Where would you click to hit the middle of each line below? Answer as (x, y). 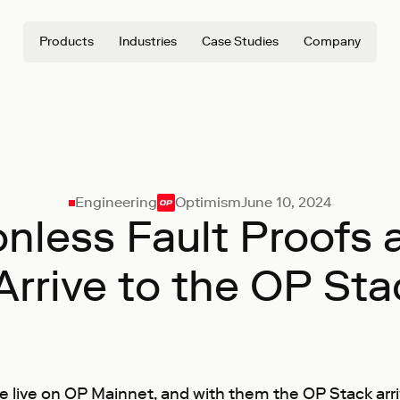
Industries (148, 42)
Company (332, 42)
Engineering (116, 202)
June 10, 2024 (286, 202)
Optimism (208, 202)
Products (67, 42)
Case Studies (240, 42)
